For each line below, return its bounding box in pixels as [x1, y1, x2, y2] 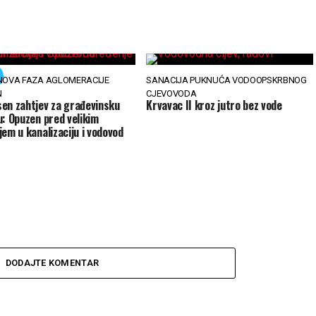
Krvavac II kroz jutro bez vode [146, 97, 282, 114]
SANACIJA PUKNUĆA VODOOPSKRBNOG [146, 75, 307, 85]
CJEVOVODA [146, 88, 197, 99]
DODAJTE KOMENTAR [5, 257, 99, 268]
